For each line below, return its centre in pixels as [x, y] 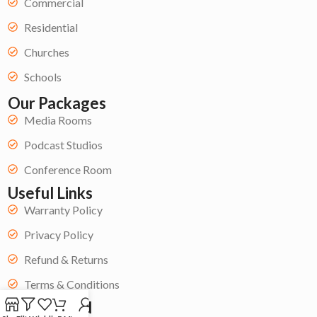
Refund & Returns [66, 259]
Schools [42, 76]
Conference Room [68, 169]
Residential [51, 27]
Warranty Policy [63, 209]
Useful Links [50, 192]
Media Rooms [58, 120]
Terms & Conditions [71, 284]
